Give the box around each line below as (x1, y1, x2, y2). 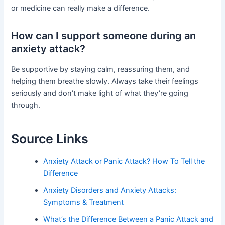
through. (11, 101, 41, 110)
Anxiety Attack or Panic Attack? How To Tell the (43, 157, 205, 166)
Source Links (11, 131, 89, 146)
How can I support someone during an (11, 30, 196, 42)
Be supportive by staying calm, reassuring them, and (11, 65, 190, 74)
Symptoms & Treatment (43, 198, 124, 207)
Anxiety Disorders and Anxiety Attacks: (43, 186, 177, 195)
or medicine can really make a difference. (11, 4, 150, 13)
